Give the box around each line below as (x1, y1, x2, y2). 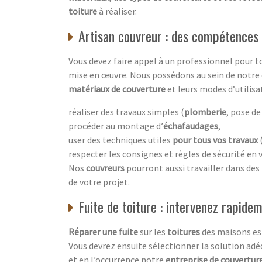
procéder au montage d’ (68, 119, 163, 132)
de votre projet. (68, 175, 130, 188)
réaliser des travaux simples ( (68, 105, 184, 118)
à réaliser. (99, 5, 137, 17)
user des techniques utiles (68, 133, 173, 146)
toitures (167, 225, 202, 237)
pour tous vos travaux (173, 133, 258, 146)
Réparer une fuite (68, 225, 140, 237)
